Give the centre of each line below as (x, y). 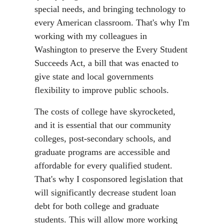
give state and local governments (94, 77)
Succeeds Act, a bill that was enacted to (106, 63)
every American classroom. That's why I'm (112, 23)
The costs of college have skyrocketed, (105, 112)
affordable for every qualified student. (103, 166)
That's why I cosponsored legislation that (109, 179)
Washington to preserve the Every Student (111, 50)
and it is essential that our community (103, 125)
